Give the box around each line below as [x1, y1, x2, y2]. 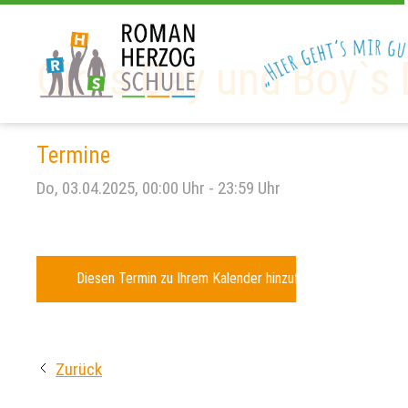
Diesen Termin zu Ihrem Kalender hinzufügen [76, 270, 327, 287]
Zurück [56, 359, 102, 380]
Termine [36, 142, 110, 168]
